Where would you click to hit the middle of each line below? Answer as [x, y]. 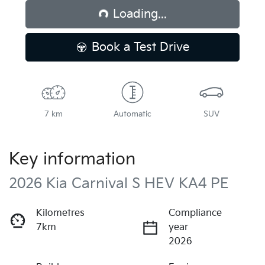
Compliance [195, 213]
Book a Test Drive [140, 47]
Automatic [132, 114]
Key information [72, 159]
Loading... [140, 14]
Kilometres [60, 213]
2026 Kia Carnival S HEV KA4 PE [119, 183]
